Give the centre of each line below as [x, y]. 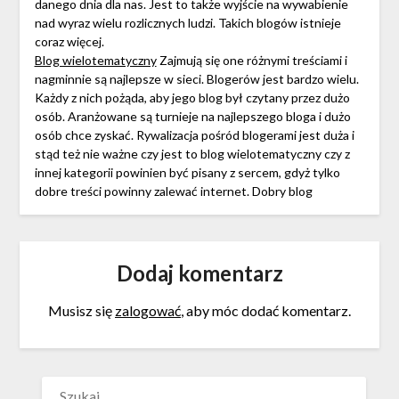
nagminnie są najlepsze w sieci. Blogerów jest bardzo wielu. [196, 79]
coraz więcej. [69, 42]
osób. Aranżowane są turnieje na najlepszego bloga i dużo [192, 117]
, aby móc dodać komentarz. [266, 311]
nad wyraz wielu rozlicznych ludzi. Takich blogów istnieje [187, 23]
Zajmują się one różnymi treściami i [252, 61]
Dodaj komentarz [199, 273]
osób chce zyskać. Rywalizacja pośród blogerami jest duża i [194, 135]
